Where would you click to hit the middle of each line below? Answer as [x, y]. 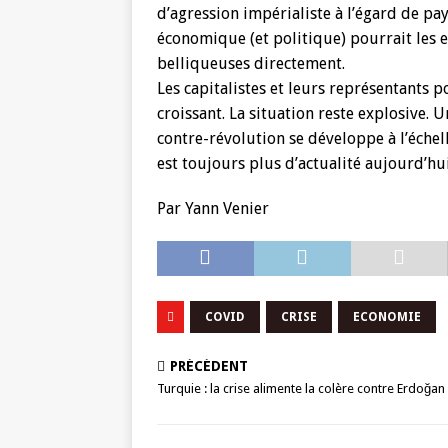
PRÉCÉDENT [209, 366]
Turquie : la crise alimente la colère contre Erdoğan [301, 388]
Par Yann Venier [213, 208]
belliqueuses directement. [251, 63]
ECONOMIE [387, 317]
